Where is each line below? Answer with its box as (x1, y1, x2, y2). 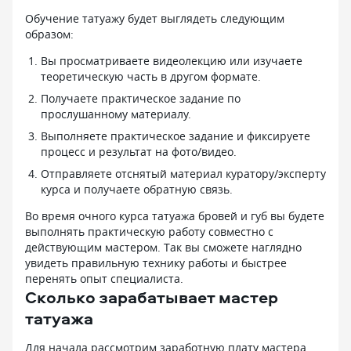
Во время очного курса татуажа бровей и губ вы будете (25, 208, 324, 223)
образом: (25, 26, 74, 42)
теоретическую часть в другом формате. (41, 68, 261, 84)
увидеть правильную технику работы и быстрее (25, 255, 287, 270)
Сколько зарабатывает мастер (25, 285, 278, 308)
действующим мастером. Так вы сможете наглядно (25, 239, 302, 255)
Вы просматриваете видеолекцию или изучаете (41, 52, 302, 68)
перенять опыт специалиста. (25, 270, 183, 286)
